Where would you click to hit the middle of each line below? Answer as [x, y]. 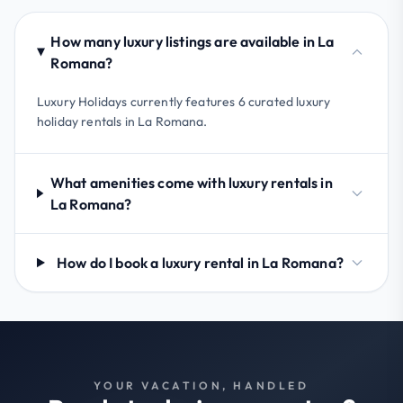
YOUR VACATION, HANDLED [201, 385]
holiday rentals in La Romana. [122, 121]
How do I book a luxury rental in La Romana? [200, 262]
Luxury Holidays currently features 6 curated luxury [184, 101]
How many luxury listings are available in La [193, 41]
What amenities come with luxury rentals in [191, 182]
